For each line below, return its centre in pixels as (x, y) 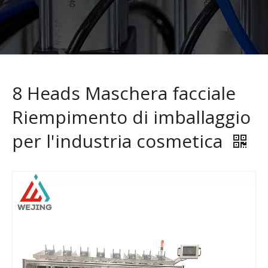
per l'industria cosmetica (120, 141)
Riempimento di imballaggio (131, 117)
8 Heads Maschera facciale (124, 93)
